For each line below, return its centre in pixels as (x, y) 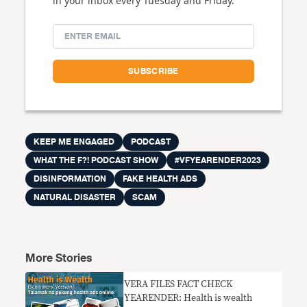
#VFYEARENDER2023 (218, 160)
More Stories (59, 258)
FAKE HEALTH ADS (160, 179)
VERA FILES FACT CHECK (179, 284)
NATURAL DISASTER (75, 197)
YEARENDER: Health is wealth (188, 298)
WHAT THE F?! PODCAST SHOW (96, 160)
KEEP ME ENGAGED (74, 142)
